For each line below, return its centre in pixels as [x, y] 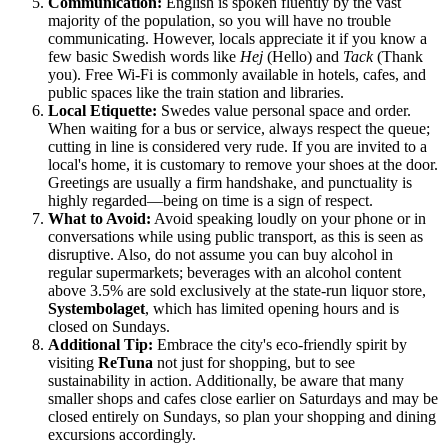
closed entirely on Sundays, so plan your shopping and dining [242, 416]
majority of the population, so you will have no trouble [219, 20]
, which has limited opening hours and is [272, 308]
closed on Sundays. [109, 326]
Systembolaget [96, 308]
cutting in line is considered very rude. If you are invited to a [237, 146]
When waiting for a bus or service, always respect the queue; [239, 128]
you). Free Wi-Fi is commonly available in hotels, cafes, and [237, 74]
